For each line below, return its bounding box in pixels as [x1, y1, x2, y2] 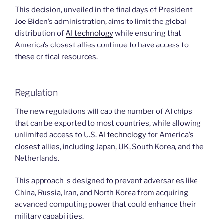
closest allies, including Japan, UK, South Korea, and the [15, 142, 204, 151]
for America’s [146, 130, 194, 139]
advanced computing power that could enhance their [15, 200, 196, 209]
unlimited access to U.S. [15, 130, 98, 139]
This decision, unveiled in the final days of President [15, 5, 193, 14]
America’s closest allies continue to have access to [15, 40, 189, 49]
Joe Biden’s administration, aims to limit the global [15, 17, 186, 26]
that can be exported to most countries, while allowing [15, 118, 201, 128]
